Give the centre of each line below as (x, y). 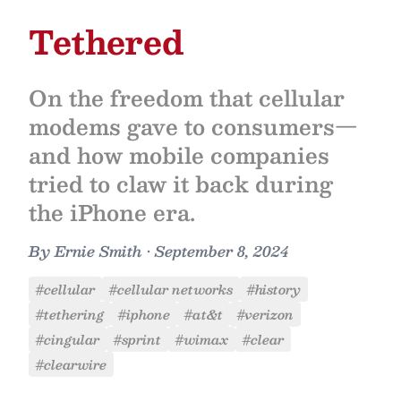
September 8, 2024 (222, 251)
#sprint (137, 339)
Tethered (107, 41)
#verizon (265, 314)
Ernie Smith (98, 251)
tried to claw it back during (181, 183)
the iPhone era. (112, 212)
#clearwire (71, 364)
